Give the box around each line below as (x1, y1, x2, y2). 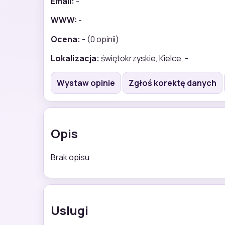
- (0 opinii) (80, 33, 119, 45)
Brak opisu (51, 151, 89, 163)
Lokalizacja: (51, 52, 99, 64)
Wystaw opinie (57, 77, 115, 88)
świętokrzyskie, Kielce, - (99, 52, 188, 64)
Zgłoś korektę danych (129, 77, 216, 88)
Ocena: (51, 33, 80, 45)
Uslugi (51, 201, 88, 218)
